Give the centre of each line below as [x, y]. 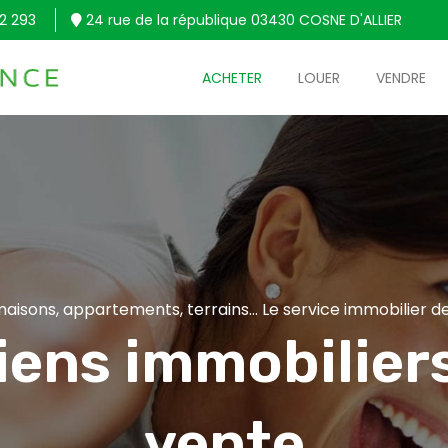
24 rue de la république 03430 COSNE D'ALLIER [242, 20]
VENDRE [401, 77]
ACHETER [232, 77]
